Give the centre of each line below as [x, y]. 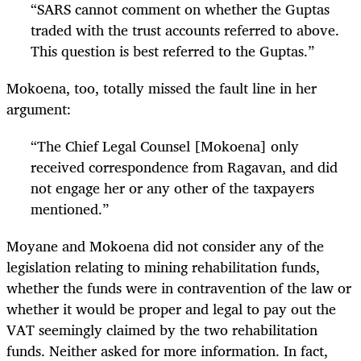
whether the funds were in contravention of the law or [179, 287]
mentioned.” [70, 208]
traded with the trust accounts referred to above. [185, 29]
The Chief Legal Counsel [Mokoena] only [168, 145]
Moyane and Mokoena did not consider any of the [165, 245]
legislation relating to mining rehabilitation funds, [163, 266]
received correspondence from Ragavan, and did [184, 166]
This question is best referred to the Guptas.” [172, 50]
